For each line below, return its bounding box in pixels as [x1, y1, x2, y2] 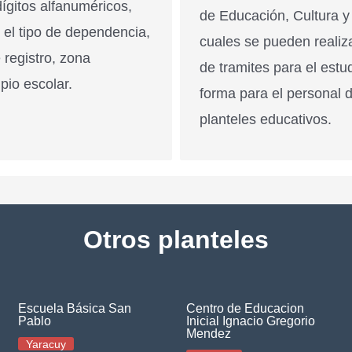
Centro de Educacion [185, 302, 304, 315]
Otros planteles [83, 225, 269, 254]
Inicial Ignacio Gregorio [185, 314, 315, 328]
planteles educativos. [200, 112, 332, 127]
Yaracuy [25, 338, 66, 350]
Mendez [185, 327, 231, 340]
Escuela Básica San [17, 302, 131, 315]
